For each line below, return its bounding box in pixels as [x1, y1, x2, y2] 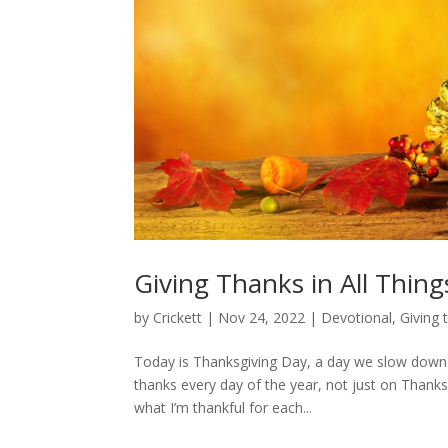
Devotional [321, 307, 393, 327]
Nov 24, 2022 [218, 307, 306, 327]
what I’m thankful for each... [134, 397, 313, 417]
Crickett [153, 307, 203, 327]
